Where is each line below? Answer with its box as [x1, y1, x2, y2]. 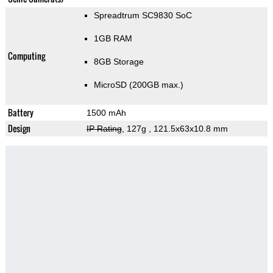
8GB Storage [93, 57, 144, 67]
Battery [7, 106, 34, 119]
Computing [7, 49, 45, 63]
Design [7, 122, 30, 135]
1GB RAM [93, 34, 132, 44]
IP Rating [86, 124, 122, 134]
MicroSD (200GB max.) [93, 80, 183, 90]
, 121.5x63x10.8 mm [148, 124, 228, 134]
